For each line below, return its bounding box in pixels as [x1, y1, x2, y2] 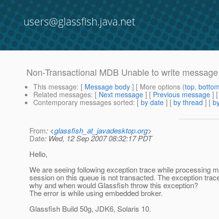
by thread [174, 97, 203, 108]
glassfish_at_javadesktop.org [54, 125, 148, 136]
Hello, [29, 149, 47, 159]
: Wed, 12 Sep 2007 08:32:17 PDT [44, 133, 152, 144]
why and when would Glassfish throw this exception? [29, 180, 198, 191]
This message [33, 82, 77, 92]
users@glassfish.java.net [23, 15, 135, 28]
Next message [99, 89, 143, 100]
